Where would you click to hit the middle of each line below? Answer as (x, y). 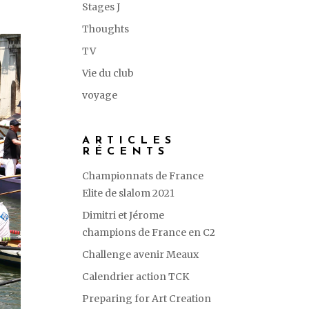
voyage (100, 95)
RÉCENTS (126, 152)
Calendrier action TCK (136, 277)
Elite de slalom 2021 (129, 193)
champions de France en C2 (149, 232)
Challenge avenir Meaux (141, 255)
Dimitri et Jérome (123, 215)
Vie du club (108, 73)
